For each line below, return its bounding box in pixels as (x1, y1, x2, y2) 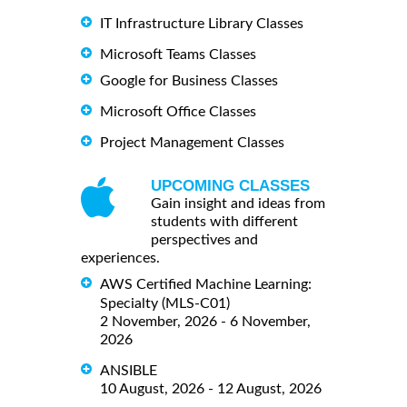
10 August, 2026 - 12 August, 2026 (100, 381, 322, 396)
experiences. (81, 251, 160, 266)
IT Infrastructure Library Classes (100, 16, 303, 32)
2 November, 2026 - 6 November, (100, 313, 311, 329)
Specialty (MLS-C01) (100, 295, 230, 311)
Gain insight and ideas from (151, 196, 325, 212)
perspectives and (151, 233, 258, 248)
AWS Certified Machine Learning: (100, 276, 312, 292)
